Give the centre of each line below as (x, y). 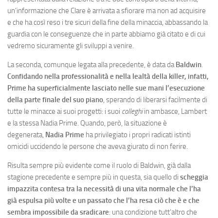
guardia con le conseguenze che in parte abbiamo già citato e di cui (106, 34)
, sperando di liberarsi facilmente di (155, 100)
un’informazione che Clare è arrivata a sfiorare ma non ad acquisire (107, 11)
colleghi (132, 111)
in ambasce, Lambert (175, 111)
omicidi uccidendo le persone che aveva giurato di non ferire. (98, 146)
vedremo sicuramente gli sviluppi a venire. (71, 46)
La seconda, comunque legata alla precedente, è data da (91, 65)
